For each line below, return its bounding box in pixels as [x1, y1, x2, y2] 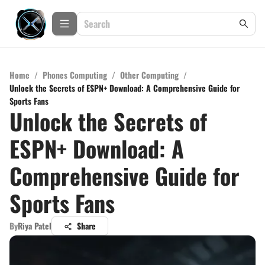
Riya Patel [18, 219, 51, 232]
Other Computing [120, 69, 179, 81]
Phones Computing [43, 69, 107, 81]
